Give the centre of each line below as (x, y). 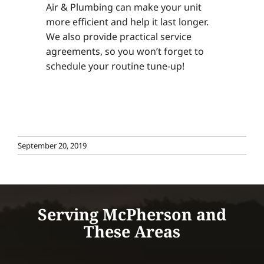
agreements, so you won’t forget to (125, 52)
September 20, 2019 (52, 145)
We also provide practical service (118, 37)
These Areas (132, 232)
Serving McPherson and (132, 214)
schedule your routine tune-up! (115, 66)
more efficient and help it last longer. (127, 22)
